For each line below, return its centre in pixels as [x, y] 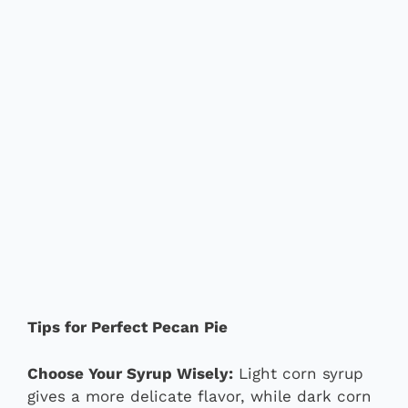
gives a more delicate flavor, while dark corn [199, 396]
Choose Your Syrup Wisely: [130, 373]
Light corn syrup [298, 373]
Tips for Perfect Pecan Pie [127, 327]
